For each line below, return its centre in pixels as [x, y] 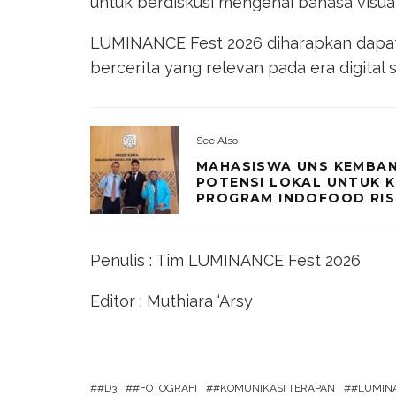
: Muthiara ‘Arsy [196, 301]
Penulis [118, 260]
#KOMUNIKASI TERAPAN [274, 388]
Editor [113, 301]
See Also [217, 141]
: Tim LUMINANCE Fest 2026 [255, 260]
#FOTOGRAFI [165, 388]
